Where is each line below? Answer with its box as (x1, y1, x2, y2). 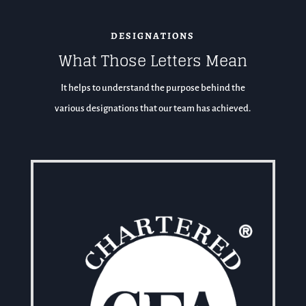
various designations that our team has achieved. (55, 102, 251, 113)
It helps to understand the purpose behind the (60, 82, 245, 93)
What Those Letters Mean (58, 46, 247, 74)
